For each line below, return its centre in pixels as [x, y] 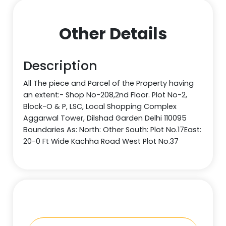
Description [61, 66]
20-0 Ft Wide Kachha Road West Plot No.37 [101, 141]
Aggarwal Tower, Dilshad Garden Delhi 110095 [105, 118]
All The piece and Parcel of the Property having [109, 83]
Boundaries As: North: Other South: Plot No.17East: [112, 129]
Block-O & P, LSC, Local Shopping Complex [100, 106]
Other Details [113, 33]
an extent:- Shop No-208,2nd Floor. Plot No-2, [105, 95]
